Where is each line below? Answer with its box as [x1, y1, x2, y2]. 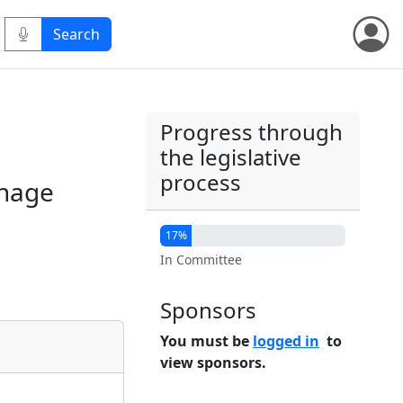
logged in [253, 331, 319, 351]
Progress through [160, 117, 343, 147]
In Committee [160, 251, 242, 268]
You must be [160, 331, 253, 351]
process [160, 167, 241, 197]
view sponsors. [160, 353, 266, 372]
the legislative [160, 142, 301, 172]
